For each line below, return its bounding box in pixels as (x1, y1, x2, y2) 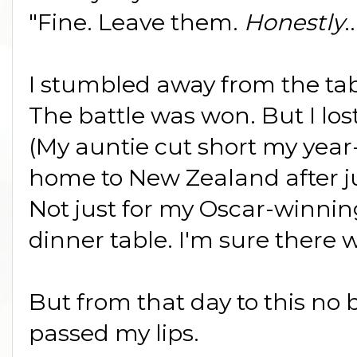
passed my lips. (29, 319, 199, 347)
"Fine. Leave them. (29, 8, 244, 37)
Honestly (244, 8, 344, 37)
